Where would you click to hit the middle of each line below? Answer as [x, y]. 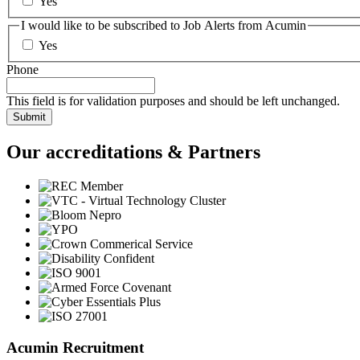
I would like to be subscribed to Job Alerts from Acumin [164, 25]
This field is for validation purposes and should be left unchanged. [173, 101]
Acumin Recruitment [75, 348]
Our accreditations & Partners [133, 152]
